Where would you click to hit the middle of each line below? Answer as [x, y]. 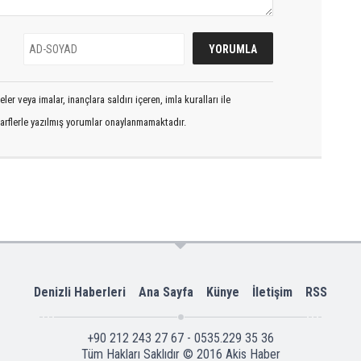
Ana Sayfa [166, 292]
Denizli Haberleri [80, 292]
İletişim [272, 292]
